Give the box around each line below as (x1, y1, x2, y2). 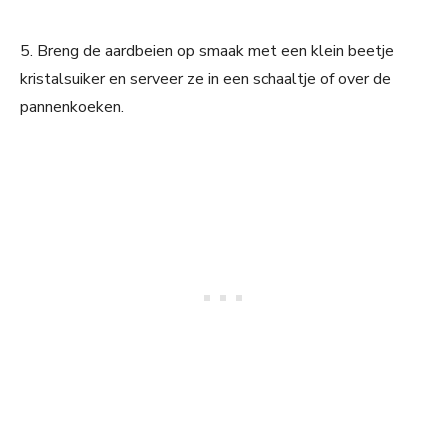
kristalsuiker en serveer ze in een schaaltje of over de (20, 68, 391, 91)
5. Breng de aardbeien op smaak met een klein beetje (20, 40, 394, 63)
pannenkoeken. (20, 96, 124, 119)
